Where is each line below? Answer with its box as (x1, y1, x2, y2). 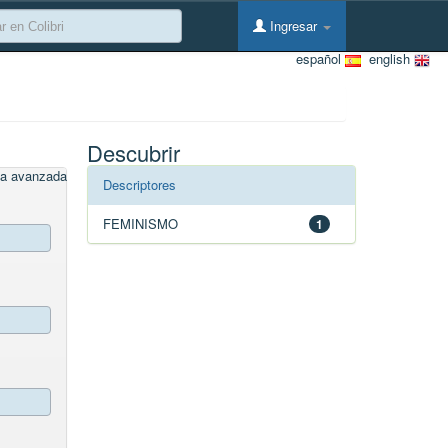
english (361, 49, 414, 68)
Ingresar (266, 16, 321, 35)
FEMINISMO (103, 214, 179, 233)
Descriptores (103, 175, 177, 194)
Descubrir (87, 137, 181, 168)
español (296, 49, 345, 68)
